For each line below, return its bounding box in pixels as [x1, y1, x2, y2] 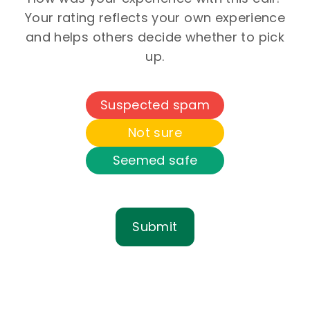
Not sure [128, 124, 182, 141]
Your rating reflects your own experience [24, 9, 286, 26]
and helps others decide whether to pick [25, 28, 285, 46]
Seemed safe [112, 152, 198, 169]
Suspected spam [100, 96, 210, 113]
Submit [132, 218, 178, 235]
